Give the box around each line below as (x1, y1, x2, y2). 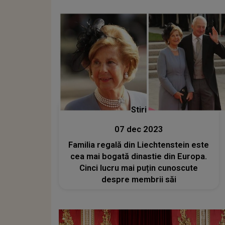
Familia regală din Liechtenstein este (68, 140, 209, 150)
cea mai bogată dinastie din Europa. (70, 152, 207, 161)
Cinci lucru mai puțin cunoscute (79, 163, 198, 173)
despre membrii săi (101, 175, 176, 184)
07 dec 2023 (114, 125, 163, 134)
